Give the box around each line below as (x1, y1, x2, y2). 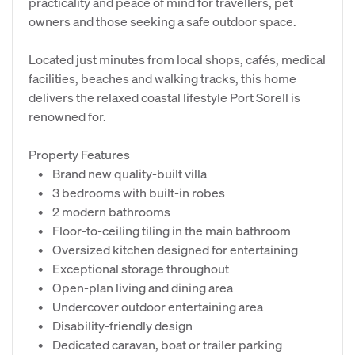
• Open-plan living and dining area (29, 279, 233, 296)
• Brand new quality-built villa (29, 165, 207, 181)
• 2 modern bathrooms (29, 203, 170, 219)
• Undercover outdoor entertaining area (29, 298, 263, 315)
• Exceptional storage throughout (29, 260, 229, 277)
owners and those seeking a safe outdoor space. (29, 13, 296, 29)
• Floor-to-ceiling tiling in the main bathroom (29, 222, 291, 239)
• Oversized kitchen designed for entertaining (29, 241, 298, 258)
